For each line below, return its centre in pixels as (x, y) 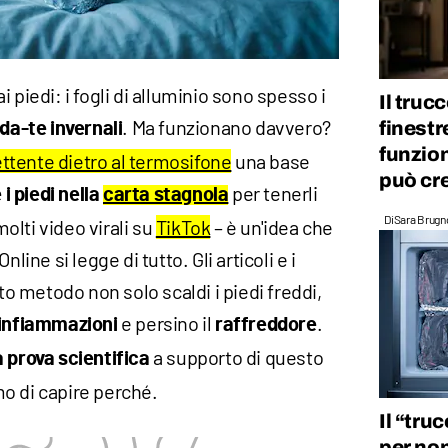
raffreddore (266, 325)
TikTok (183, 227)
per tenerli (273, 193)
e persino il (166, 323)
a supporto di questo (236, 357)
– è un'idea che (272, 227)
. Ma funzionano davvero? (226, 127)
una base (270, 161)
